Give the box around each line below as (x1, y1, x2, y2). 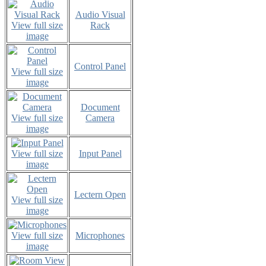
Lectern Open (74, 189, 126, 199)
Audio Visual (75, 9, 125, 20)
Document (80, 102, 120, 112)
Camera (85, 112, 115, 123)
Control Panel (74, 61, 126, 71)
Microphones (75, 230, 125, 240)
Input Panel (78, 148, 122, 159)
